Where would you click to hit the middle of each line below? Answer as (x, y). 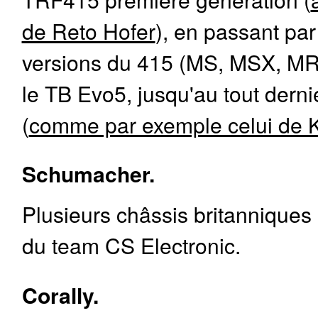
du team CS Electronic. (131, 245)
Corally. (60, 295)
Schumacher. (88, 174)
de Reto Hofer (88, 30)
